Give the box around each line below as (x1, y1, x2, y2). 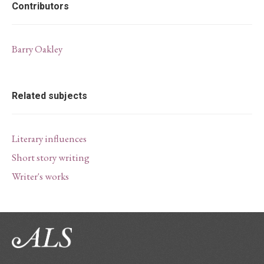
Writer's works (12, 170, 69, 183)
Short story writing (12, 151, 90, 164)
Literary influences (12, 132, 87, 145)
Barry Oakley (12, 42, 62, 55)
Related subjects (12, 89, 87, 103)
